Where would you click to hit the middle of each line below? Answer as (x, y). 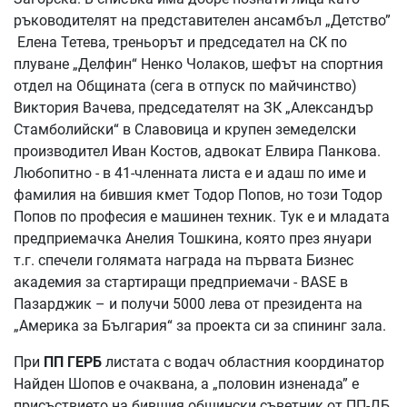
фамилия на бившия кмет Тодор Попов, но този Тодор (198, 194)
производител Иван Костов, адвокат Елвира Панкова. (197, 151)
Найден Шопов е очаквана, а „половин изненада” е (186, 383)
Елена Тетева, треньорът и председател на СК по (180, 42)
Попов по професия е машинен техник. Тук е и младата (202, 216)
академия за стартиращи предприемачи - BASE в (181, 282)
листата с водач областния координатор (243, 362)
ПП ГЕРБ (73, 362)
